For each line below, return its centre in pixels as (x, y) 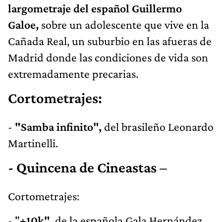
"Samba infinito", (57, 127)
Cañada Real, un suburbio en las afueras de (110, 41)
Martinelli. (33, 143)
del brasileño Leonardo (158, 127)
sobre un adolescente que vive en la (124, 25)
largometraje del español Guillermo (95, 8)
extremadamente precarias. (73, 74)
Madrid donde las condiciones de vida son (108, 57)
